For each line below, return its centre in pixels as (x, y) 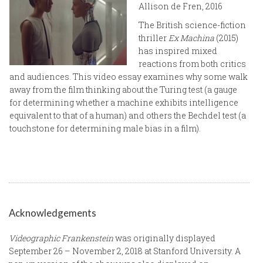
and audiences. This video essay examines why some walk (129, 76)
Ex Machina (191, 38)
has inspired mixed (178, 50)
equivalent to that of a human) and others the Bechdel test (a (128, 115)
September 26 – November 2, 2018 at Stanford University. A (125, 251)
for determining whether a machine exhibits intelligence (124, 102)
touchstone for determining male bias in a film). (105, 128)
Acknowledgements (53, 213)
